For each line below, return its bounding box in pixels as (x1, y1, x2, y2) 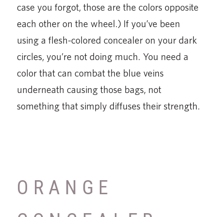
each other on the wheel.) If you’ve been (17, 17, 180, 29)
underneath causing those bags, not (17, 83, 161, 95)
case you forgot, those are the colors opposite (17, 1, 199, 13)
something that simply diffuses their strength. (17, 100, 200, 111)
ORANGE (17, 176, 114, 199)
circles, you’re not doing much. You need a (17, 50, 188, 62)
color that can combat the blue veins (17, 67, 164, 78)
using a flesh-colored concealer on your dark (17, 34, 197, 46)
